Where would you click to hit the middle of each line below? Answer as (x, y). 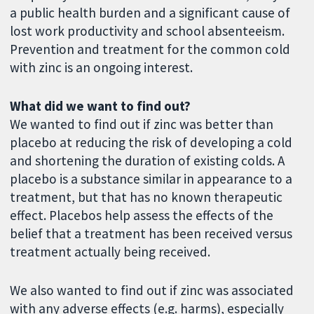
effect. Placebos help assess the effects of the (142, 215)
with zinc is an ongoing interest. (102, 68)
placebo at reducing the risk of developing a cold (151, 142)
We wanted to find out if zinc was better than (142, 124)
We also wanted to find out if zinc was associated (152, 290)
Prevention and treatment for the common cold (150, 49)
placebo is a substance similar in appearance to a (151, 178)
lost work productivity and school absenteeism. (148, 31)
